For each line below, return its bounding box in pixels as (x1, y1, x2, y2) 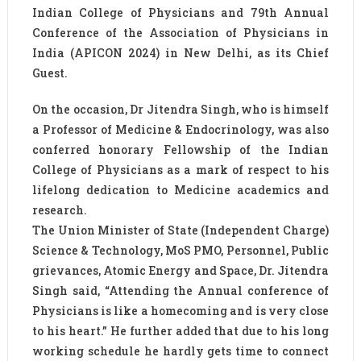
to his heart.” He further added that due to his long (31, 322, 330, 338)
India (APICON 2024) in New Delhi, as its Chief (31, 44, 330, 60)
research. (31, 201, 87, 218)
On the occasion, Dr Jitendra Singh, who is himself (31, 101, 330, 117)
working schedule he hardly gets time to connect (31, 342, 330, 359)
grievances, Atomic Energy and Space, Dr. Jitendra (31, 262, 330, 278)
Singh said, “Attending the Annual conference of (31, 282, 330, 298)
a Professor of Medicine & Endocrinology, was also (31, 121, 330, 137)
